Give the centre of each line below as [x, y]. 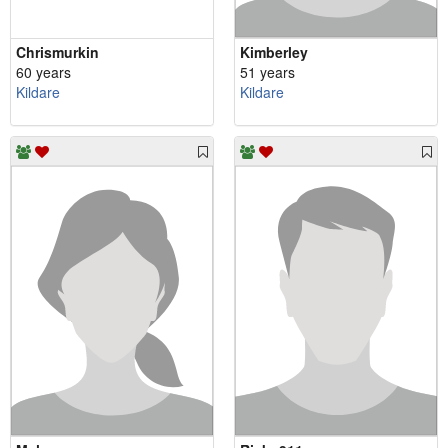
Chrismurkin [57, 52]
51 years [267, 72]
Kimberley [274, 52]
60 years [43, 72]
